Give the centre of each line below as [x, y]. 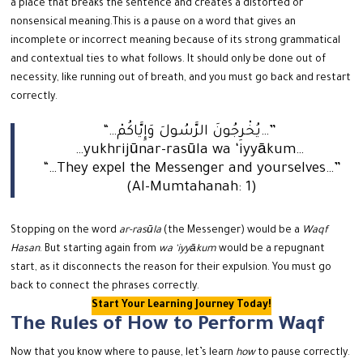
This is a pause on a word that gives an [205, 23]
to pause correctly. [303, 354]
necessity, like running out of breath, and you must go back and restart [181, 79]
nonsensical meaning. [62, 23]
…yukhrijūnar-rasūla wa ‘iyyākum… [192, 152]
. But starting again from [100, 250]
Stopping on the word [65, 231]
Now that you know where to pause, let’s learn [124, 354]
